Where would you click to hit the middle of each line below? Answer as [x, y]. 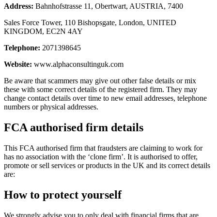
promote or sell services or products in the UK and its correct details [107, 166]
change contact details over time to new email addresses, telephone [105, 98]
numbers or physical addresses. [51, 107]
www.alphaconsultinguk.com [78, 64]
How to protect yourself [63, 195]
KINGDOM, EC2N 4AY [43, 31]
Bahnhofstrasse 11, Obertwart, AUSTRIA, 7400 [109, 6]
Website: [18, 64]
